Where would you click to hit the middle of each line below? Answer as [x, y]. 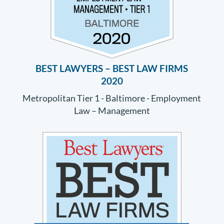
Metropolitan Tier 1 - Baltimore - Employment [112, 98]
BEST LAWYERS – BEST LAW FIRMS [112, 69]
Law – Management [112, 111]
